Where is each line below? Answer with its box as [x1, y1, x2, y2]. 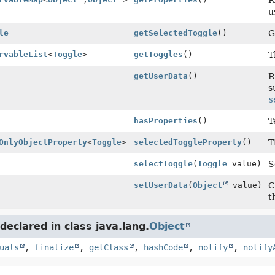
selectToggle [133, 159, 193, 168]
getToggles [133, 50, 183, 59]
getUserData [133, 71, 188, 80]
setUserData [133, 180, 188, 190]
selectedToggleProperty [133, 137, 242, 147]
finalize [34, 242, 74, 252]
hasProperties [133, 116, 198, 125]
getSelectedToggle [133, 28, 217, 37]
